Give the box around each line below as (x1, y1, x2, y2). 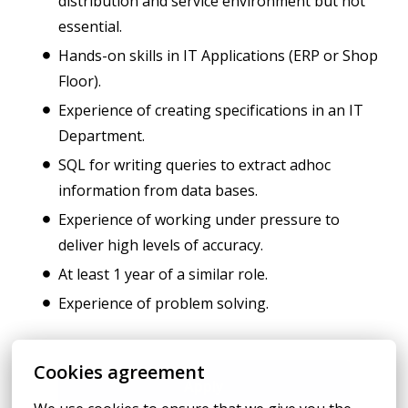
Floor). (58, 71, 101, 92)
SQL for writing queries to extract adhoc (58, 155, 331, 176)
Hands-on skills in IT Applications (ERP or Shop (58, 46, 378, 66)
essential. (58, 16, 122, 37)
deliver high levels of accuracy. (58, 235, 263, 256)
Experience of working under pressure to (58, 209, 340, 230)
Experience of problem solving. (58, 293, 269, 314)
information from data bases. (58, 180, 258, 201)
